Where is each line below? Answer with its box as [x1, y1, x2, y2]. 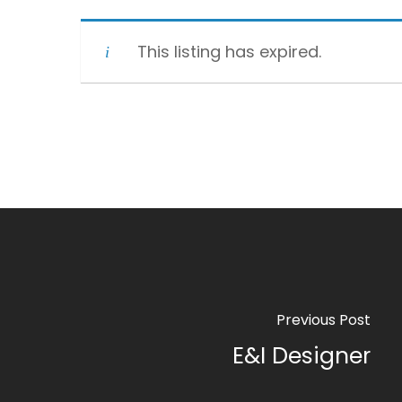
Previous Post [276, 309, 371, 330]
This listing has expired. [137, 40, 321, 63]
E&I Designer [232, 339, 371, 371]
